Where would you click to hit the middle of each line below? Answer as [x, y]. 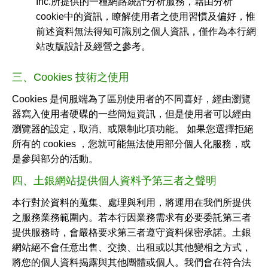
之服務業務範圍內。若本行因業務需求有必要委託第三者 [132, 217]
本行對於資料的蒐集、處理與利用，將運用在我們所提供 [132, 202]
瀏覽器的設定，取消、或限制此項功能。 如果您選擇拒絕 [133, 129]
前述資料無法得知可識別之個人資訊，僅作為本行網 [146, 31]
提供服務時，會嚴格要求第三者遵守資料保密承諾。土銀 [132, 232]
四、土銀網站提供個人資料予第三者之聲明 [114, 181]
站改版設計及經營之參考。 [93, 46]
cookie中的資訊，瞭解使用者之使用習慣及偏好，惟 [146, 16]
